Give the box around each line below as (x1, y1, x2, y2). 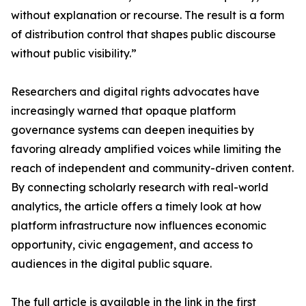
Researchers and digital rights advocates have (11, 85, 260, 99)
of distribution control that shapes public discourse (11, 27, 276, 42)
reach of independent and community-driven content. (11, 161, 294, 176)
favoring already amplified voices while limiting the (11, 142, 281, 156)
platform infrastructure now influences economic (11, 219, 266, 233)
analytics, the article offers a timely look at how (11, 199, 262, 214)
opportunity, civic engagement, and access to (11, 238, 253, 252)
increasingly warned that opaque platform (11, 104, 236, 118)
